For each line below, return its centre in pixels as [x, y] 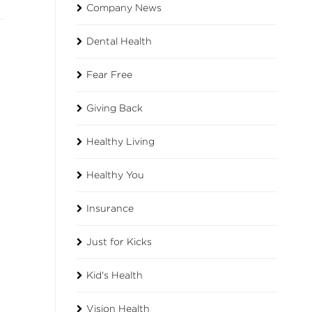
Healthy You [115, 175]
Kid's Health [114, 275]
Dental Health [119, 41]
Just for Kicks [119, 242]
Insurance [110, 209]
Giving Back [114, 108]
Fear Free [109, 75]
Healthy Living [120, 142]
